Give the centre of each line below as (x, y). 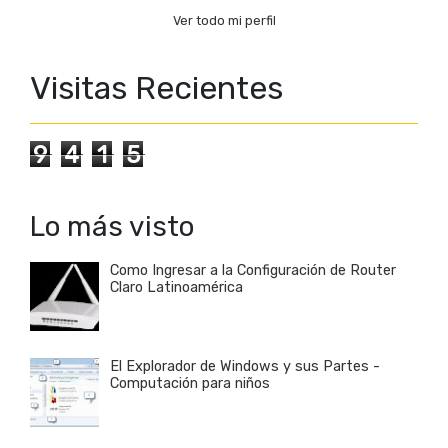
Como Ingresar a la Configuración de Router (253, 271)
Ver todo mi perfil (224, 21)
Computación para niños (190, 384)
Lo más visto (112, 227)
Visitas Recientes (156, 88)
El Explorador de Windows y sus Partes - (245, 367)
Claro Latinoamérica (176, 288)
